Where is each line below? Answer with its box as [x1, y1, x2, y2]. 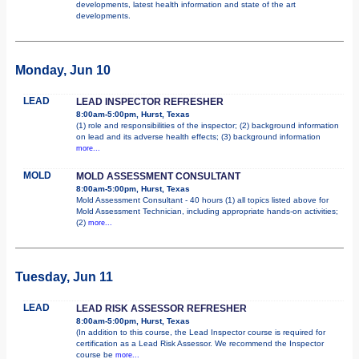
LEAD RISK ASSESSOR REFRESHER [76, 302, 247, 314]
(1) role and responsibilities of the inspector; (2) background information [76, 120, 339, 130]
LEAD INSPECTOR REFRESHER [76, 95, 224, 107]
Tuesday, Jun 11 [15, 269, 113, 284]
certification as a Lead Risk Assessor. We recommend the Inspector [76, 338, 324, 348]
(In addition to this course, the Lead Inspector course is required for [76, 327, 325, 337]
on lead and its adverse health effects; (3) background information [76, 131, 321, 141]
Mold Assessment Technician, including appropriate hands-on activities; [76, 206, 338, 216]
